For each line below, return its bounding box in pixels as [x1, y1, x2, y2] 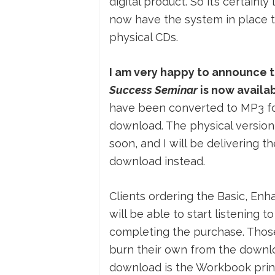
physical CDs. [109, 31, 178, 44]
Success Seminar [109, 83, 198, 97]
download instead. [109, 155, 205, 168]
